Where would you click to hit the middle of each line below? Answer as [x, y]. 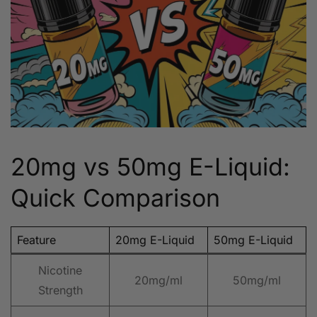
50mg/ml [257, 281]
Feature [36, 240]
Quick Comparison [115, 198]
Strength [60, 290]
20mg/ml [158, 281]
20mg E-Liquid [155, 240]
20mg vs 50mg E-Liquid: [150, 167]
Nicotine [60, 271]
